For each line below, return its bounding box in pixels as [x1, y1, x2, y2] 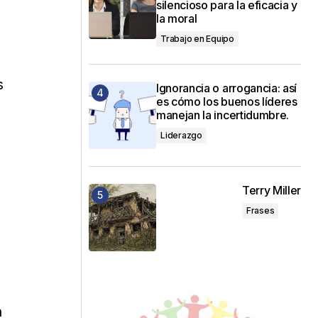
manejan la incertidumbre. [156, 107, 289, 122]
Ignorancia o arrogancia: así [156, 80, 297, 95]
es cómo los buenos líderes [156, 94, 297, 109]
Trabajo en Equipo [160, 33, 234, 44]
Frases [246, 204, 275, 216]
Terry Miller [241, 182, 301, 197]
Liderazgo [160, 129, 202, 141]
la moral [156, 11, 197, 26]
